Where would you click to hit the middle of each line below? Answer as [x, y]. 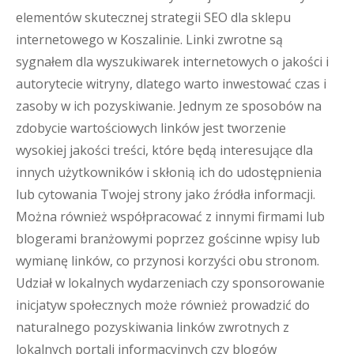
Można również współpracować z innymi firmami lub [170, 217]
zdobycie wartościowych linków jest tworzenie [151, 128]
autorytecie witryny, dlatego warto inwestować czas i [171, 84]
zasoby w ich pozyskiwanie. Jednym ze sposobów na [169, 106]
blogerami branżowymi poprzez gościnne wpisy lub [168, 239]
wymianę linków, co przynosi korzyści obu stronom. [168, 261]
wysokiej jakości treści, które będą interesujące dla [164, 150]
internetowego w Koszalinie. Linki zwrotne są [149, 40]
